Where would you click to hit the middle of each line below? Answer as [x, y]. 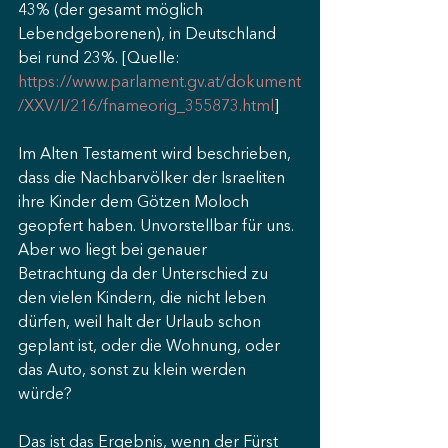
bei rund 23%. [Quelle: [101, 59]
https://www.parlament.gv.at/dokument [159, 83]
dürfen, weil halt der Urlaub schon [141, 323]
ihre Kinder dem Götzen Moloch [135, 203]
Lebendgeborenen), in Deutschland [149, 35]
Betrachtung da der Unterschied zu [145, 275]
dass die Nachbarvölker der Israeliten [153, 179]
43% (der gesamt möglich [112, 11]
